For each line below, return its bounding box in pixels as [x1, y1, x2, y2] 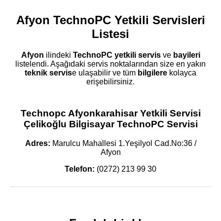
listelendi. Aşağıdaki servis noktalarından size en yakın [15, 59, 206, 68]
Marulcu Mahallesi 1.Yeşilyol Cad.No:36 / [50, 139, 196, 148]
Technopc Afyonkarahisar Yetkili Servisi [20, 108, 201, 119]
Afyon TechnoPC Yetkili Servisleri [16, 13, 205, 27]
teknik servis [25, 68, 72, 77]
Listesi [92, 27, 129, 40]
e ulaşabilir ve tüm [72, 68, 138, 77]
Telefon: [65, 165, 95, 174]
